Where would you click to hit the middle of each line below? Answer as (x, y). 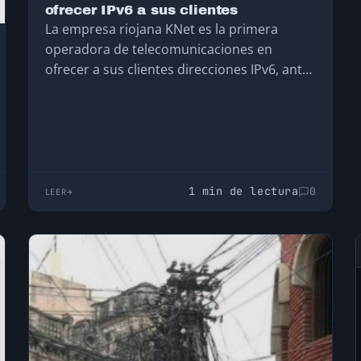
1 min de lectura (243, 191)
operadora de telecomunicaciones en (158, 50)
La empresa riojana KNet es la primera (161, 29)
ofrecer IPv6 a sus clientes (141, 10)
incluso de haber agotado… (127, 90)
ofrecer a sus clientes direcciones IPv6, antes (180, 70)
